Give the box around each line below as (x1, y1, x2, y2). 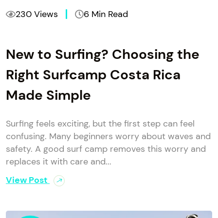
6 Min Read (84, 8, 128, 20)
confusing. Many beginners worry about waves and (6, 130, 211, 142)
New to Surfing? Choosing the (6, 45, 200, 63)
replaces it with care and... (6, 155, 111, 167)
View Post (6, 174, 50, 186)
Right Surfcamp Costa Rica (6, 65, 181, 84)
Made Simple (6, 86, 91, 104)
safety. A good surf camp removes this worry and (6, 143, 206, 155)
